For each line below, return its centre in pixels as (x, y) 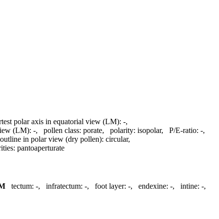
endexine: (153, 186)
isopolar (149, 130)
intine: (190, 186)
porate (93, 130)
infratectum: (64, 186)
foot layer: (110, 186)
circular (117, 139)
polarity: (123, 130)
